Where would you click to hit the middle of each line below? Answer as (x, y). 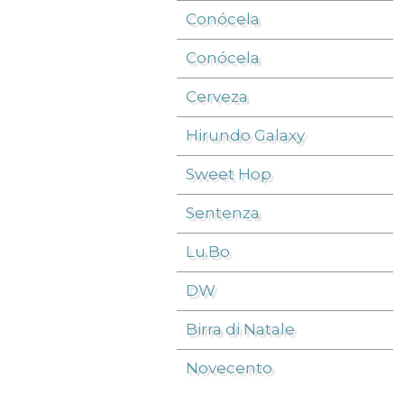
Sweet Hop (229, 174)
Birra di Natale (240, 329)
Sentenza (223, 212)
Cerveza (217, 96)
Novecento (229, 367)
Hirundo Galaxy (245, 135)
